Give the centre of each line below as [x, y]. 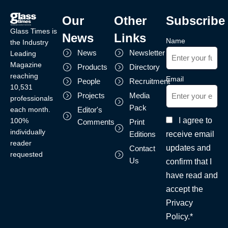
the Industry [29, 42]
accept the [184, 189]
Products [92, 67]
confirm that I [189, 161]
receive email [190, 134]
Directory [145, 67]
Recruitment [150, 81]
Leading [23, 53]
